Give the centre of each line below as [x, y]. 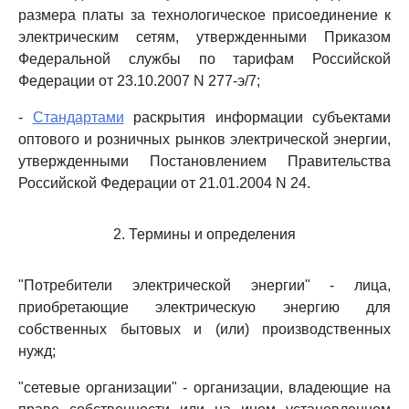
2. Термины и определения [204, 234]
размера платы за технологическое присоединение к [204, 15]
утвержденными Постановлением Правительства [204, 161]
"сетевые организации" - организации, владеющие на [204, 388]
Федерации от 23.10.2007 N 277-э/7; [139, 81]
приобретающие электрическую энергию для [204, 307]
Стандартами [78, 117]
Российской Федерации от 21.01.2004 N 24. [164, 183]
